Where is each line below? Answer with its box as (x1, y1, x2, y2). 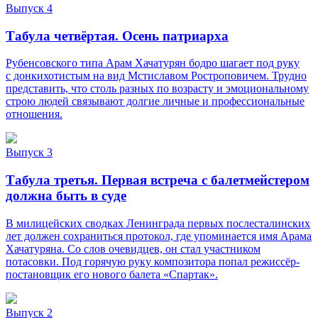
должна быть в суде (6, 188, 126, 204)
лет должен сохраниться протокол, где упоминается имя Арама (6, 229, 312, 242)
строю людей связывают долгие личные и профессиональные (6, 95, 305, 108)
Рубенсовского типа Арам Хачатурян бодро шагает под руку (6, 57, 300, 70)
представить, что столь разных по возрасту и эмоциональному (6, 82, 309, 95)
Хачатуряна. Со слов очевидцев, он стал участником (6, 242, 261, 255)
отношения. (6, 108, 62, 121)
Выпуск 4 (6, 1, 53, 14)
